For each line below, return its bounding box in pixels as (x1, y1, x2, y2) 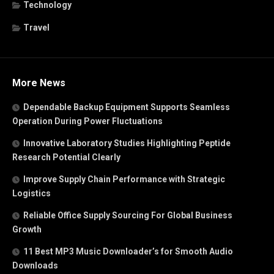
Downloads (12, 260, 58, 270)
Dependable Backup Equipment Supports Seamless (23, 102, 230, 112)
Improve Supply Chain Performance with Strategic (23, 174, 225, 184)
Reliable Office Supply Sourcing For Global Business (23, 210, 232, 220)
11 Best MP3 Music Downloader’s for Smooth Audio (23, 246, 233, 256)
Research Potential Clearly (12, 152, 120, 162)
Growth (12, 224, 42, 234)
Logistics (12, 188, 51, 198)
